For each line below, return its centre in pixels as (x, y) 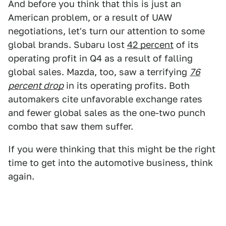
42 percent (150, 45)
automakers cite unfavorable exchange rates (105, 99)
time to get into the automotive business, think (110, 163)
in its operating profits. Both (127, 86)
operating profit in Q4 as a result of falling (100, 59)
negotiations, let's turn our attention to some (106, 31)
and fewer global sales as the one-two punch (107, 113)
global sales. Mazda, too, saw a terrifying (99, 72)
